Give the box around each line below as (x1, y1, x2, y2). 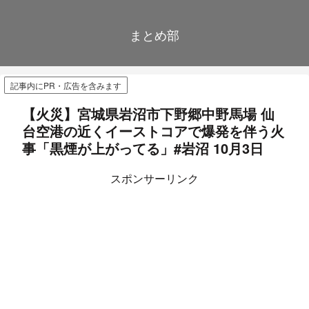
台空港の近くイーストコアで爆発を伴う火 (22, 121, 284, 141)
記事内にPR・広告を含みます (10, 79, 121, 92)
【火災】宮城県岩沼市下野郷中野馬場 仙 (22, 103, 275, 124)
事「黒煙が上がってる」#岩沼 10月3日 (22, 138, 263, 159)
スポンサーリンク (110, 170, 199, 187)
